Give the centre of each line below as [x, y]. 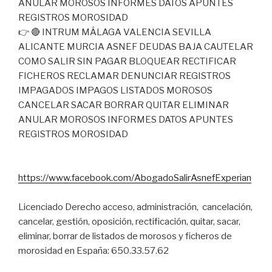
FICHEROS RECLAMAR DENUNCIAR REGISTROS [124, 76]
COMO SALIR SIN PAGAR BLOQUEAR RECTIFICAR [127, 62]
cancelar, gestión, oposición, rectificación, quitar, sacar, [129, 222]
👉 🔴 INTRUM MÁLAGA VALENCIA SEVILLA [115, 32]
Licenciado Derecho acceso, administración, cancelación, [135, 207]
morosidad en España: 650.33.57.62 [93, 251]
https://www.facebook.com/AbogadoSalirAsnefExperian [135, 178]
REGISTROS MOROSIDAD [73, 134]
